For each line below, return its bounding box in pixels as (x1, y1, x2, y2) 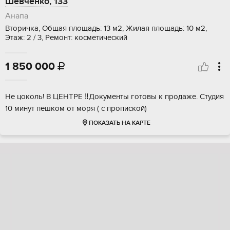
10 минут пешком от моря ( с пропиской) (5, 104, 147, 113)
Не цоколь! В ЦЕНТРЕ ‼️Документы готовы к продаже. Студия (5, 92, 224, 102)
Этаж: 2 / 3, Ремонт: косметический (5, 33, 127, 43)
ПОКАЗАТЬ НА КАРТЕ (88, 119, 150, 127)
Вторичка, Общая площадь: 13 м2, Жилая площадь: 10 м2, (5, 24, 207, 33)
